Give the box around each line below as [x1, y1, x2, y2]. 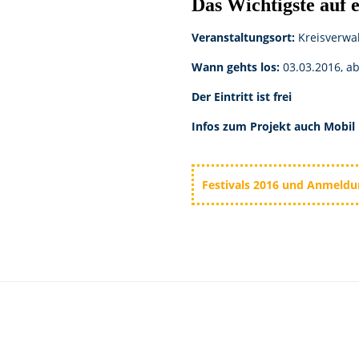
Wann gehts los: [192, 59, 283, 75]
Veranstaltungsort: [192, 30, 298, 45]
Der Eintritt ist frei [192, 89, 292, 104]
